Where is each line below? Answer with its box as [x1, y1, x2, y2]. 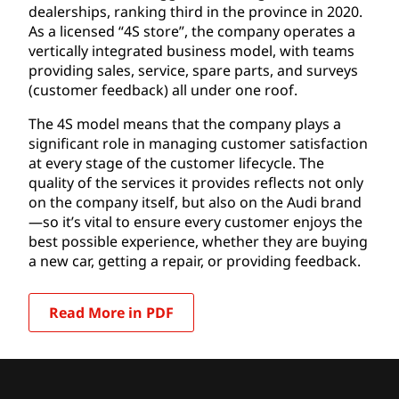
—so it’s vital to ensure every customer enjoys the [28, 211, 362, 232]
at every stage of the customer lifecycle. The [28, 152, 324, 173]
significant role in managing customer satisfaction [28, 133, 368, 153]
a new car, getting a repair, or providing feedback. [28, 250, 361, 271]
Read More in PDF [49, 302, 174, 322]
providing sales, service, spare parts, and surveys [28, 60, 358, 80]
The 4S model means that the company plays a [28, 113, 341, 134]
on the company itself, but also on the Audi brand [28, 191, 362, 212]
